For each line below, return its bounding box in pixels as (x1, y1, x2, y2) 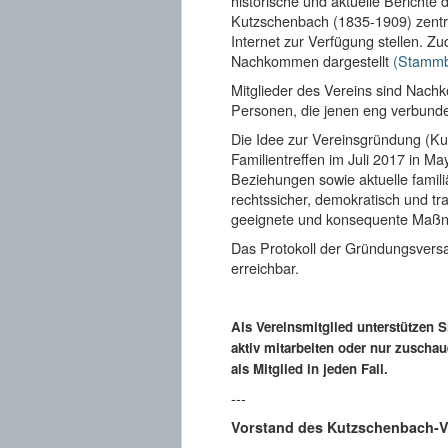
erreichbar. (230, 256, 299, 278)
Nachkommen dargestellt (230, 49, 393, 71)
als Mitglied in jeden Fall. (230, 358, 388, 378)
